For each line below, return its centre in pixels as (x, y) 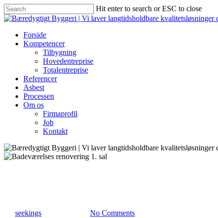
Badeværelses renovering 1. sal (105, 189)
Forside (35, 35)
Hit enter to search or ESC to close (149, 9)
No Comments (112, 213)
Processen (39, 96)
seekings (28, 213)
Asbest (34, 87)
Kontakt (55, 131)
